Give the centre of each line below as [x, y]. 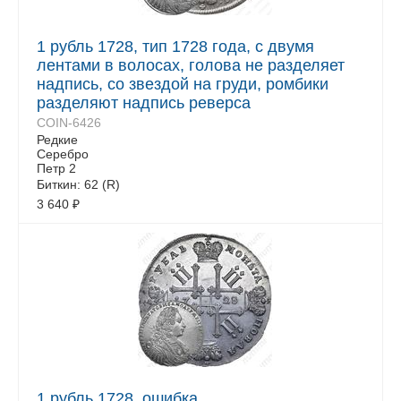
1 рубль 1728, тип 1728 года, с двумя [175, 47]
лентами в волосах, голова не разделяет [191, 65]
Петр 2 [56, 168]
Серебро [63, 154]
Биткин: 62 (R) [78, 184]
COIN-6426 [69, 123]
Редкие [57, 140]
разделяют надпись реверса [144, 103]
